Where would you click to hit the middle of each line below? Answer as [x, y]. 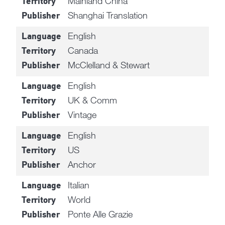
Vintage [82, 115]
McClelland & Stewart [109, 65]
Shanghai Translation [108, 15]
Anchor [82, 164]
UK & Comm [93, 100]
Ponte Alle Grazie [100, 214]
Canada [83, 50]
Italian [79, 185]
